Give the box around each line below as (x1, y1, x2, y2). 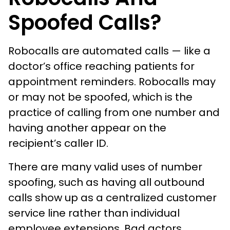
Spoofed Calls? (8, 8, 161, 37)
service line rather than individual (8, 205, 180, 220)
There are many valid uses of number (8, 159, 202, 174)
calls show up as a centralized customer (8, 190, 217, 205)
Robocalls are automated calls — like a (8, 43, 210, 58)
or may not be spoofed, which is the (8, 89, 193, 104)
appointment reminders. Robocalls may (8, 74, 216, 89)
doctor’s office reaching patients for (8, 59, 195, 73)
